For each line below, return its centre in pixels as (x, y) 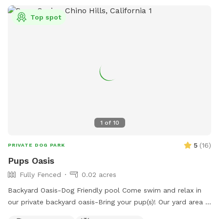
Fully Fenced (40, 174)
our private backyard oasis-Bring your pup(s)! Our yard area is (109, 202)
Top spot (46, 17)
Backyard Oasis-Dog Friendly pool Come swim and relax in (65, 190)
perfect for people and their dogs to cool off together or (104, 213)
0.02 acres (99, 174)
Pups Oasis (31, 160)
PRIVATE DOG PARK (36, 145)
